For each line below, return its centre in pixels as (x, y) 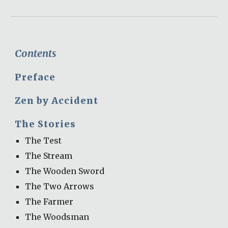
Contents (36, 53)
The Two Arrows (60, 186)
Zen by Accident (58, 101)
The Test (44, 140)
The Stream (49, 156)
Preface (35, 77)
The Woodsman (57, 217)
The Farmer (49, 202)
